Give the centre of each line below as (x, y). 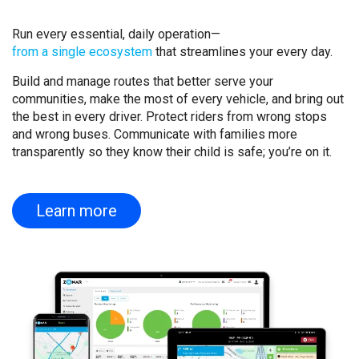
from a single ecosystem (82, 51)
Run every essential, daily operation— (116, 34)
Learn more (77, 210)
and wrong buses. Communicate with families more (155, 134)
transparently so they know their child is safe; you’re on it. (172, 151)
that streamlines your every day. (242, 51)
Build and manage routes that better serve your (143, 81)
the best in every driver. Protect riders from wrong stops (169, 116)
